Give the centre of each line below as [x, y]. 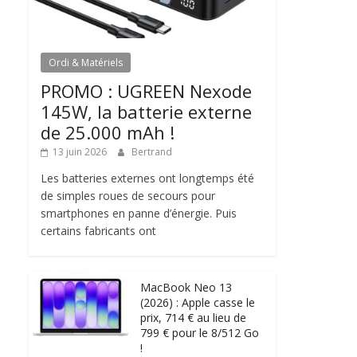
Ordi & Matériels [86, 62]
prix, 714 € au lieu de [193, 317]
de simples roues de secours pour [128, 195]
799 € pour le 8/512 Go [200, 332]
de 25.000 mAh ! [108, 132]
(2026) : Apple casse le [198, 302]
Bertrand [152, 151]
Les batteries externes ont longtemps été [147, 178]
